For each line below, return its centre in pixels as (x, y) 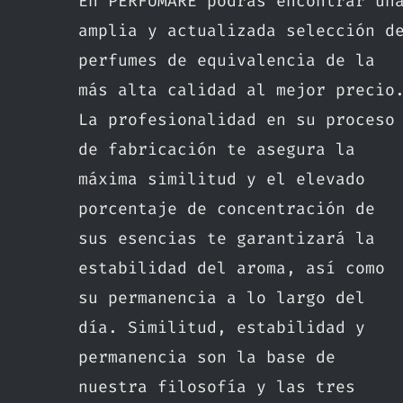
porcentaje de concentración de (227, 209)
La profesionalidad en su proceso (237, 120)
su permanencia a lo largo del (222, 298)
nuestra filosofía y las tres (217, 387)
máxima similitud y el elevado (222, 179)
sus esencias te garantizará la (227, 238)
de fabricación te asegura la (217, 149)
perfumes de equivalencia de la (227, 60)
